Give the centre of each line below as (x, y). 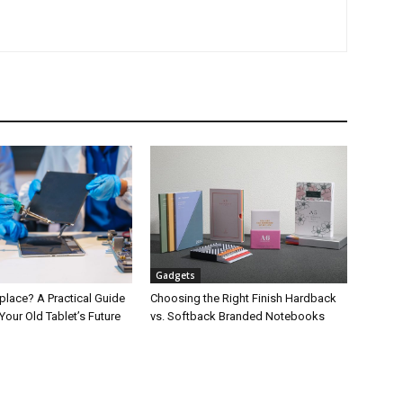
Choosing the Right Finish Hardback (244, 298)
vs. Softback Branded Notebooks (238, 316)
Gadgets (176, 275)
